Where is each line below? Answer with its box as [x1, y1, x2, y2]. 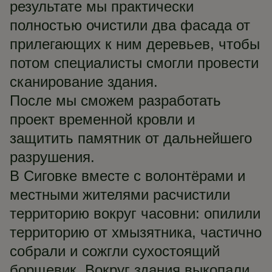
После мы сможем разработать [10, 92, 221, 109]
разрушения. [10, 149, 95, 165]
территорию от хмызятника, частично [10, 224, 262, 240]
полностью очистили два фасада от [10, 17, 250, 33]
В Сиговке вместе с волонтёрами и [10, 168, 245, 184]
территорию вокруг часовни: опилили [10, 205, 260, 222]
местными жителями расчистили [10, 186, 230, 203]
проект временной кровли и [10, 111, 195, 127]
